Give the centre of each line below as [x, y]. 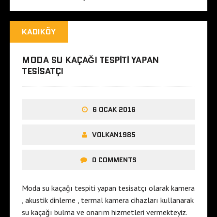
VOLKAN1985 [114, 135]
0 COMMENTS [114, 160]
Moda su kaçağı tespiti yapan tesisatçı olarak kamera [108, 188]
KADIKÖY [39, 32]
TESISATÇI [43, 71]
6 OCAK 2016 [114, 110]
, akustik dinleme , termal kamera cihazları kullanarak [108, 200]
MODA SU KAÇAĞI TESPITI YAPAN [90, 60]
